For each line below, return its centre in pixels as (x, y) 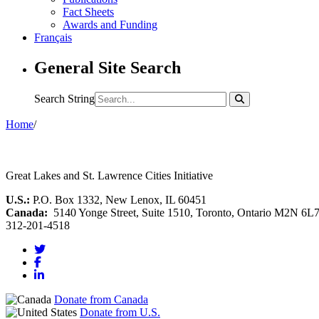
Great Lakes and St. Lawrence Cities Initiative (109, 175)
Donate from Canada (101, 299)
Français (53, 37)
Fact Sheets (88, 11)
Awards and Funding (110, 24)
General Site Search (108, 67)
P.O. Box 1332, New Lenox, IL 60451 (118, 199)
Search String (64, 98)
